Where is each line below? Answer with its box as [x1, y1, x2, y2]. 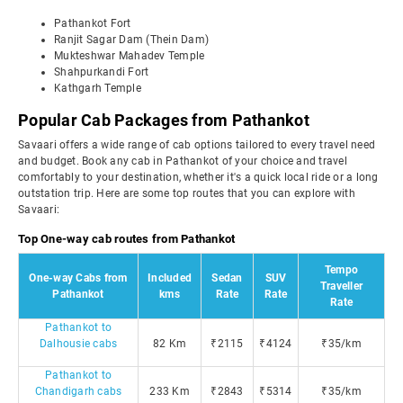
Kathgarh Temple [54, 82, 141, 94]
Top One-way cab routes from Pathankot [18, 232, 236, 246]
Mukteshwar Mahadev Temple [54, 49, 205, 62]
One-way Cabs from [29, 272, 128, 284]
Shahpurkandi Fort [54, 66, 149, 78]
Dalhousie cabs [39, 337, 118, 350]
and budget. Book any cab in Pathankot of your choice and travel [18, 155, 347, 167]
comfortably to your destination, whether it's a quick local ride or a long [18, 171, 379, 184]
